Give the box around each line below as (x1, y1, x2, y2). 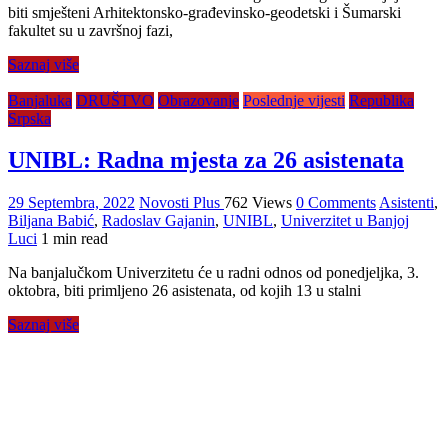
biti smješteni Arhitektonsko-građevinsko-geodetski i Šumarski (8, 3, 401, 21)
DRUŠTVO (76, 91, 154, 109)
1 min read (41, 230, 108, 248)
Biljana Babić (8, 212, 94, 230)
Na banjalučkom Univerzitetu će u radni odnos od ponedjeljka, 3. (8, 264, 419, 282)
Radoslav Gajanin (102, 212, 215, 230)
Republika (349, 91, 414, 109)
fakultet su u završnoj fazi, (8, 21, 173, 39)
